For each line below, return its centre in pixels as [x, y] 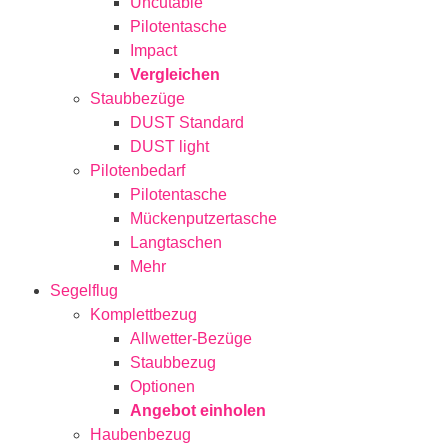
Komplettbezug [143, 314]
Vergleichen [175, 74]
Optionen [162, 386]
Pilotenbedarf [137, 170]
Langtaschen [176, 242]
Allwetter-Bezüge [191, 338]
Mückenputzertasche [203, 218]
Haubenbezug [140, 434]
